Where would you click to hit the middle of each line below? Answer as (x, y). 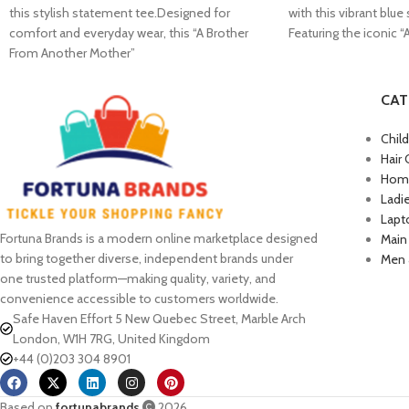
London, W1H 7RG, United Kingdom (111, 339)
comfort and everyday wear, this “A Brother (129, 32)
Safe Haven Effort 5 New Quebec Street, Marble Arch (159, 319)
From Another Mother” (72, 52)
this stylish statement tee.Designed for (120, 12)
